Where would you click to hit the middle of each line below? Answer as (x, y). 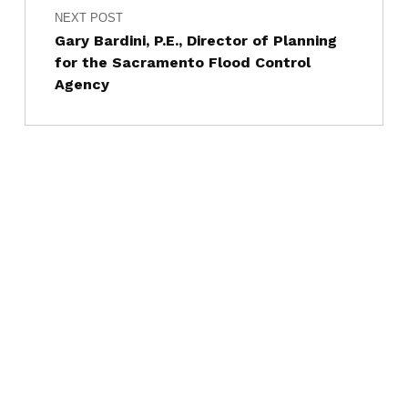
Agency (82, 85)
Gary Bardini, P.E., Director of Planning (195, 41)
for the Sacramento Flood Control (182, 63)
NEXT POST (88, 18)
